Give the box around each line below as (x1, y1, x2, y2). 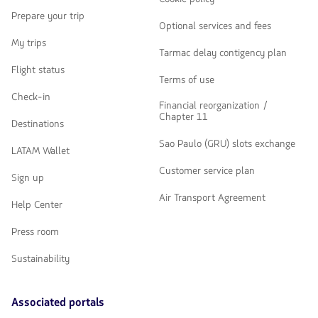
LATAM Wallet (11, 143, 70, 158)
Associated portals (11, 294, 104, 310)
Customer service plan (159, 163, 255, 177)
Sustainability (11, 251, 70, 265)
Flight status (11, 62, 65, 77)
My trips (11, 35, 46, 50)
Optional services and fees (159, 18, 271, 33)
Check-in (11, 89, 50, 104)
